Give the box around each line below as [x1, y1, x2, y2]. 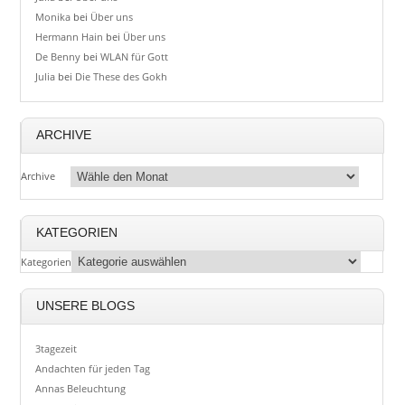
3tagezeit [35, 341, 78, 355]
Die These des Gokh [75, 70, 168, 84]
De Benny [35, 50, 81, 64]
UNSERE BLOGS [36, 298, 136, 313]
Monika [35, 10, 71, 24]
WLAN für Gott [100, 50, 169, 64]
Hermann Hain [35, 30, 104, 44]
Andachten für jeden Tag [35, 361, 151, 375]
